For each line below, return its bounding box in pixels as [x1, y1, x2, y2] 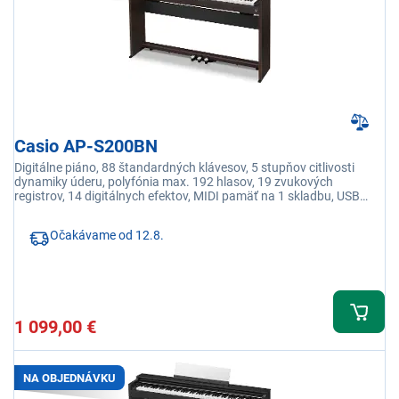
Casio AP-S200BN [14, 135, 158, 158]
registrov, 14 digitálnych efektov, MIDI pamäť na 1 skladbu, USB [14, 189, 360, 204]
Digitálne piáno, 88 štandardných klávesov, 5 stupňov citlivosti [14, 160, 354, 175]
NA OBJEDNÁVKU [23, 370, 116, 385]
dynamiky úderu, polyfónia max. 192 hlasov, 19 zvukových [14, 175, 333, 190]
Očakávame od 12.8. [50, 228, 164, 243]
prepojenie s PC [14, 203, 99, 218]
